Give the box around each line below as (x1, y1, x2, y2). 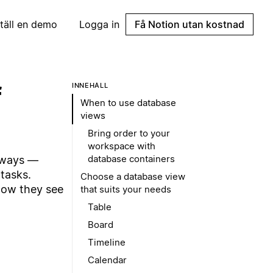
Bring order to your (88, 127, 170, 139)
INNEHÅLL (72, 81, 108, 90)
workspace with (88, 140, 155, 152)
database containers (88, 153, 175, 165)
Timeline (88, 236, 126, 248)
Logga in (79, 18, 119, 30)
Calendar (88, 254, 127, 266)
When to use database (80, 97, 176, 108)
